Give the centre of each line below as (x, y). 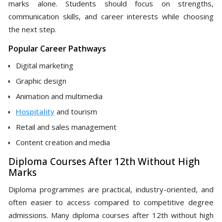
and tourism (76, 111)
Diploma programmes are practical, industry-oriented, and (111, 189)
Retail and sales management (66, 127)
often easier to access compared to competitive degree (111, 202)
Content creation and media (63, 142)
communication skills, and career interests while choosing (111, 16)
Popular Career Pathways (57, 48)
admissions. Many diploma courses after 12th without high (111, 215)
